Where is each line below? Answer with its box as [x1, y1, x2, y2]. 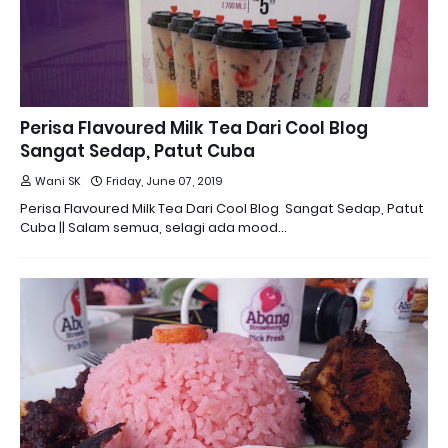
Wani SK [35, 173, 81, 189]
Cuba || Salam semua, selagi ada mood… [20, 218, 287, 237]
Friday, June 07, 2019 [106, 173, 223, 189]
